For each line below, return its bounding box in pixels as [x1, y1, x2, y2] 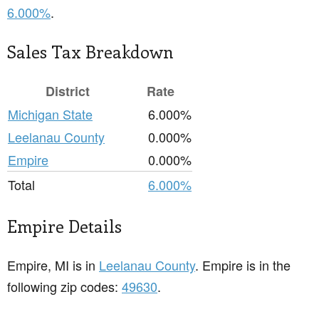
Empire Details [7, 214, 122, 238]
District [46, 82, 90, 101]
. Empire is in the [195, 256, 291, 275]
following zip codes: [7, 277, 122, 296]
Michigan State [8, 105, 93, 124]
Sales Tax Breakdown [7, 40, 174, 63]
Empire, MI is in [7, 256, 99, 275]
